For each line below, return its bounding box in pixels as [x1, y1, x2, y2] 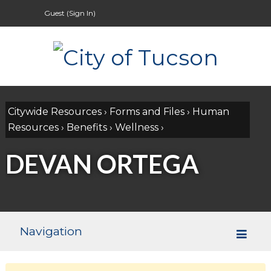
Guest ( [44, 8, 70, 18]
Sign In [69, 8, 94, 18]
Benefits [66, 121, 107, 133]
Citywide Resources [7, 105, 102, 117]
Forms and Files [109, 105, 184, 117]
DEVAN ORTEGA [5, 149, 199, 180]
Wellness [114, 121, 158, 133]
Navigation [19, 223, 82, 238]
